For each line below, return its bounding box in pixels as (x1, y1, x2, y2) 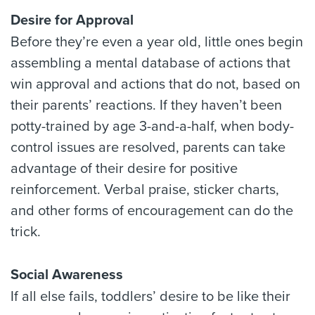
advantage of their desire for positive (11, 160, 238, 177)
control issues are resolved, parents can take (11, 139, 285, 156)
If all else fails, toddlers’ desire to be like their (11, 288, 290, 305)
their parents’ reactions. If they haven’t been (11, 96, 282, 114)
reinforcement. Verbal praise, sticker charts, (11, 181, 279, 198)
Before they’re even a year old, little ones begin (11, 33, 303, 51)
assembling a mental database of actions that (11, 54, 290, 72)
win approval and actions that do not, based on (11, 75, 300, 93)
